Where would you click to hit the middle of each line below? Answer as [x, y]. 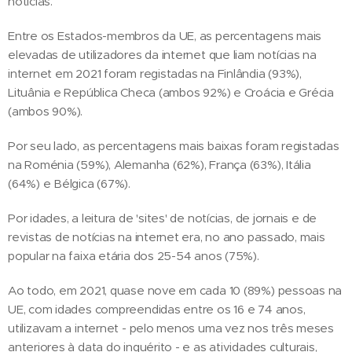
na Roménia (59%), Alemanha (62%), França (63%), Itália [159, 164]
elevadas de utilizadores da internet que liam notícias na [163, 54]
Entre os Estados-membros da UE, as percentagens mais [165, 35]
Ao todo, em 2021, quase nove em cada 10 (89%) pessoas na [175, 290]
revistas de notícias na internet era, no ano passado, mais [167, 236]
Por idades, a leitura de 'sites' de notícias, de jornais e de [163, 218]
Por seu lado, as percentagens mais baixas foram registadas [174, 145]
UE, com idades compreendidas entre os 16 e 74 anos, [157, 309]
